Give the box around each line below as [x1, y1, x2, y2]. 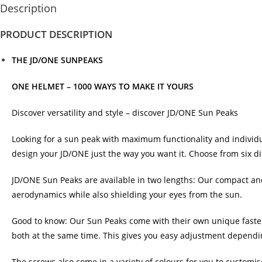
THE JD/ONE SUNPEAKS [12, 54, 103, 65]
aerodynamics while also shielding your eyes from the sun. [12, 189, 242, 200]
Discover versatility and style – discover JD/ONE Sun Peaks [12, 107, 238, 118]
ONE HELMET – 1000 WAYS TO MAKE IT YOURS [12, 81, 196, 92]
